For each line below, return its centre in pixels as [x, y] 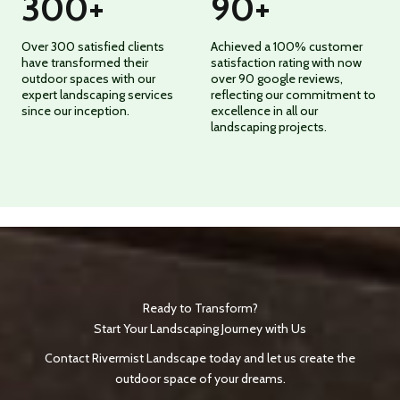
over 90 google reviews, [277, 78]
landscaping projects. [269, 126]
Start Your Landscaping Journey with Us [200, 329]
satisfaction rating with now [286, 62]
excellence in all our [264, 110]
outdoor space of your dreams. [200, 378]
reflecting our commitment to [293, 94]
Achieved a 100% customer [287, 46]
